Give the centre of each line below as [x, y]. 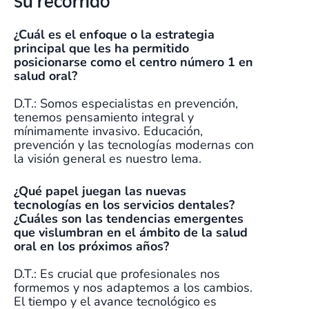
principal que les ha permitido [101, 49]
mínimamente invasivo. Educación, [108, 131]
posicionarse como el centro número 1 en [133, 62]
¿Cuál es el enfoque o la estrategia [114, 35]
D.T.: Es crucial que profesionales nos [117, 274]
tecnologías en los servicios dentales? [124, 205]
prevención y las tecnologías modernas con [134, 145]
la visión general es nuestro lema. [109, 159]
